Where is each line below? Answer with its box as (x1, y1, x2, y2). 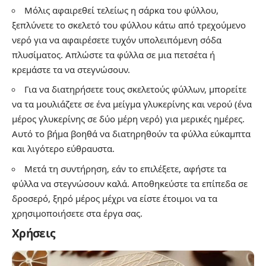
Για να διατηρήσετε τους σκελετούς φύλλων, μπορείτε (24, 83, 246, 96)
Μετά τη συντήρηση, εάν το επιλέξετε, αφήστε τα (24, 162, 226, 175)
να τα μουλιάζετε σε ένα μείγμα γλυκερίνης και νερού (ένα (12, 98, 252, 110)
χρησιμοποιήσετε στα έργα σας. (12, 207, 142, 219)
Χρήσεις (12, 226, 55, 242)
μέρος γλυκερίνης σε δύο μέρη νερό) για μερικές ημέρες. (12, 113, 245, 125)
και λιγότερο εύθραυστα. (12, 142, 115, 155)
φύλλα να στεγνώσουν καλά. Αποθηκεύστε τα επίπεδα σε (12, 177, 248, 189)
